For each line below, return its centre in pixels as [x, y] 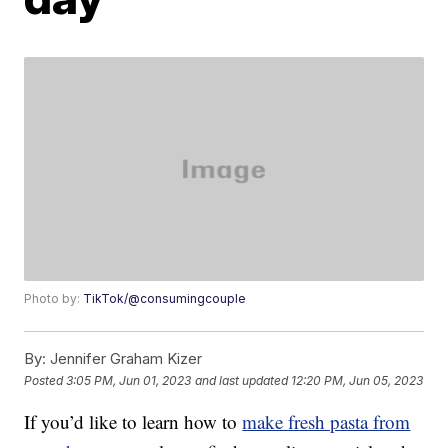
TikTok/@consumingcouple [165, 299]
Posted [45, 380]
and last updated [242, 380]
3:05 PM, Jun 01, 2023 [129, 380]
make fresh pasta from [326, 422]
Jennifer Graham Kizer [124, 359]
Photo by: [54, 299]
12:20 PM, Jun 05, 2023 [357, 380]
